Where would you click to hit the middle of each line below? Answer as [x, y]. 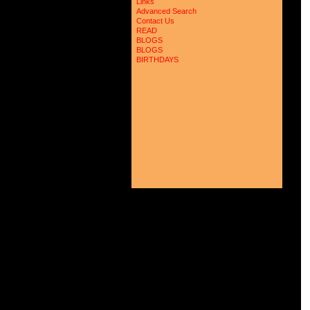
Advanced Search [166, 11]
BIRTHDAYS [157, 60]
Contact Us [155, 21]
